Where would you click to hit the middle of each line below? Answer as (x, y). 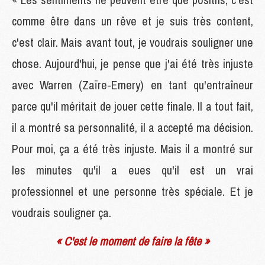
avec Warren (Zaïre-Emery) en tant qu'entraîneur (132, 85)
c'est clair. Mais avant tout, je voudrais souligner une (132, 42)
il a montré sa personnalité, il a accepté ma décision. (132, 127)
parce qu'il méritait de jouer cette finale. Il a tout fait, (132, 106)
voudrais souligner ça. (63, 212)
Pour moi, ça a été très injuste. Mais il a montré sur (132, 148)
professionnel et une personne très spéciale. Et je (132, 191)
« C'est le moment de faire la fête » (132, 241)
